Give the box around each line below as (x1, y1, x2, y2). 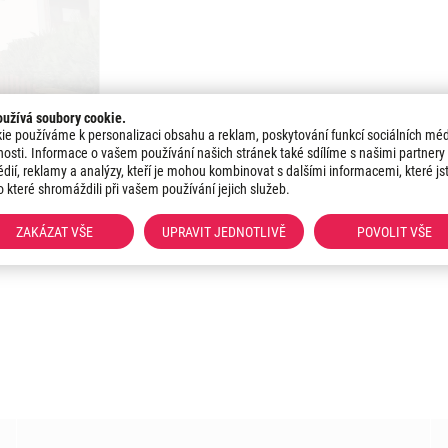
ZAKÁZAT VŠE (15, 224, 93, 240)
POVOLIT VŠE (356, 224, 432, 240)
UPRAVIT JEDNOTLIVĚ (162, 224, 286, 240)
